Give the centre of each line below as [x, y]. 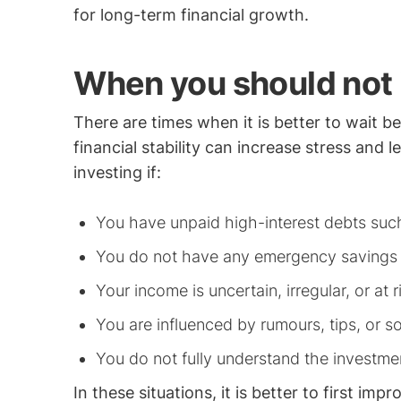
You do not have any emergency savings [247, 256]
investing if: [118, 172]
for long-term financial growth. [192, 15]
